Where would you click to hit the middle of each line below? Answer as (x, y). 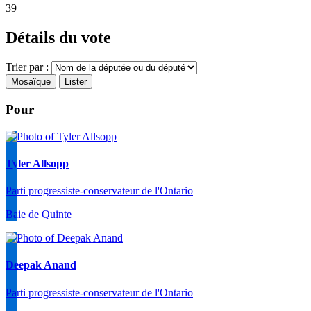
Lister (76, 82)
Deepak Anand (41, 265)
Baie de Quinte (39, 215)
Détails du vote (58, 38)
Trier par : (27, 67)
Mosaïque (31, 82)
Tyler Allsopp (37, 163)
